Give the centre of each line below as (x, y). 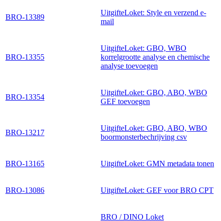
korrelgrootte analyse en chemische (155, 57)
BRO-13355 (25, 57)
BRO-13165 (25, 163)
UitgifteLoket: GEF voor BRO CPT (157, 190)
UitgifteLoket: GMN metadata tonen (157, 163)
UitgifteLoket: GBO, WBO (144, 48)
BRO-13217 (25, 132)
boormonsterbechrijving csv (144, 137)
